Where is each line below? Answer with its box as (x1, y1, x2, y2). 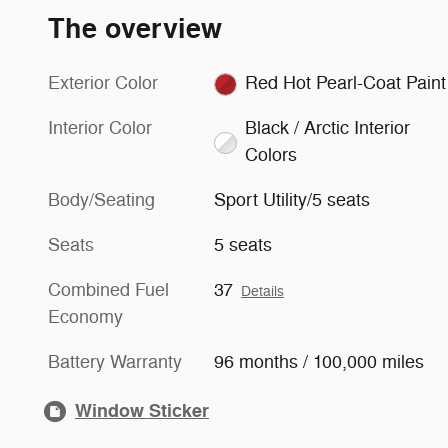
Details (241, 283, 285, 301)
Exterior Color (48, 72, 158, 95)
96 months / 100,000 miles (214, 351, 425, 374)
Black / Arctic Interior (244, 117, 410, 140)
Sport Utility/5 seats (214, 189, 371, 212)
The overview (48, 12, 222, 48)
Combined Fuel (48, 279, 169, 302)
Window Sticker (75, 399, 209, 424)
